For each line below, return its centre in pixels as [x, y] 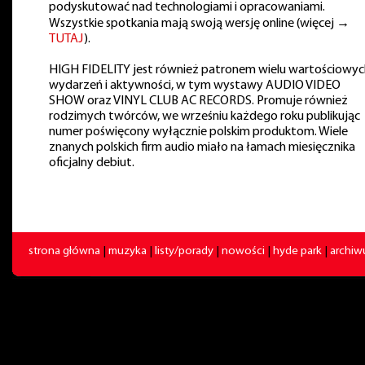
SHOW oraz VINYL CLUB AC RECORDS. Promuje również [198, 101]
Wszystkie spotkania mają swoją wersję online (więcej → [199, 24]
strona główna [64, 251]
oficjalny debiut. [92, 163]
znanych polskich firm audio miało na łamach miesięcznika [202, 147]
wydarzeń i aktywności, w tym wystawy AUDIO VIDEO [195, 86]
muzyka [128, 251]
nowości [243, 251]
